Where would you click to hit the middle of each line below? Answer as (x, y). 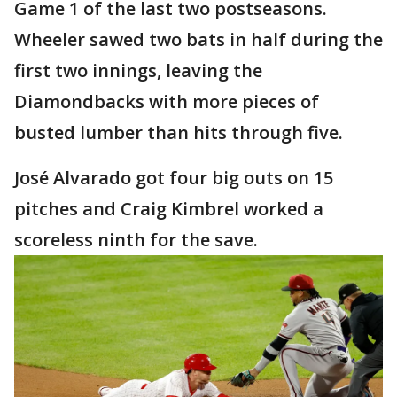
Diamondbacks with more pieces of (167, 101)
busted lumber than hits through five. (179, 132)
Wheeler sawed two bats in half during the (198, 39)
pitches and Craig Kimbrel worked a (169, 209)
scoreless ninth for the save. (136, 240)
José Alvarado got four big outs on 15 (174, 178)
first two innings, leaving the (138, 70)
